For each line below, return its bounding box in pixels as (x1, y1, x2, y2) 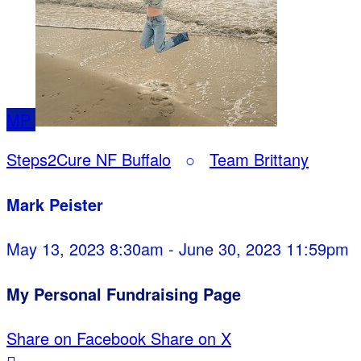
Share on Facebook (6, 326, 146, 351)
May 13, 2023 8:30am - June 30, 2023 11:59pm (6, 237, 349, 261)
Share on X (151, 326, 231, 351)
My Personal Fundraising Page (6, 281, 241, 305)
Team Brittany (210, 147, 309, 171)
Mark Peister (6, 192, 103, 216)
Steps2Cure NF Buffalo (6, 147, 171, 171)
